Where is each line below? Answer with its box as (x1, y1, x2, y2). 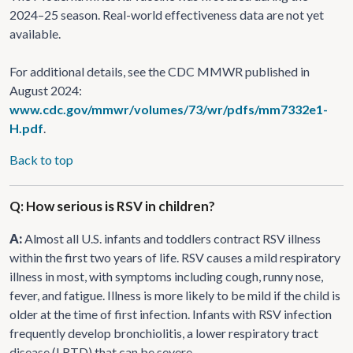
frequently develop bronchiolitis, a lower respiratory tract (9, 325, 318, 340)
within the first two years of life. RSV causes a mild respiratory (9, 249, 340, 265)
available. (9, 25, 61, 41)
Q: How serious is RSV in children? (9, 197, 215, 214)
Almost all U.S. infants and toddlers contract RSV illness (24, 230, 321, 246)
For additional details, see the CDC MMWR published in (9, 63, 310, 79)
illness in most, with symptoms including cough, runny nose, (9, 268, 323, 284)
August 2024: (9, 82, 82, 98)
